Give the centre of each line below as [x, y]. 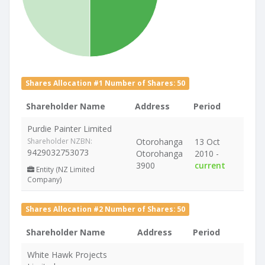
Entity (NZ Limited [64, 169]
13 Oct [207, 142]
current [210, 165]
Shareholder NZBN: [60, 141]
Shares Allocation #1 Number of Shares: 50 [106, 83]
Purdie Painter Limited [70, 129]
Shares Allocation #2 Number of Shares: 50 [106, 209]
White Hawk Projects [67, 255]
